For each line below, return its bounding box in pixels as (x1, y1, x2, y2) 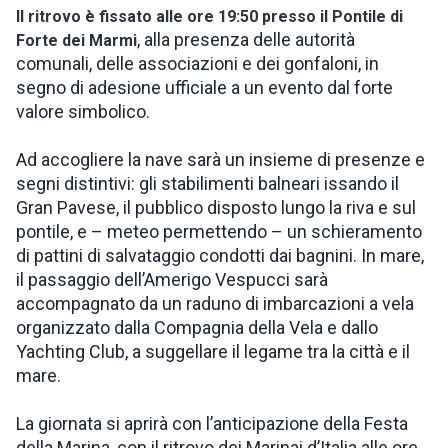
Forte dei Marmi (16, 31, 137, 50)
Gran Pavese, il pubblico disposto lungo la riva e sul (16, 197, 416, 218)
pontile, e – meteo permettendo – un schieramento (16, 221, 422, 242)
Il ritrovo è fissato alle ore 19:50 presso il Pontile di (16, 7, 403, 26)
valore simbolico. (16, 101, 150, 122)
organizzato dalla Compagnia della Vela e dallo (16, 317, 378, 338)
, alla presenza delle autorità (137, 29, 355, 50)
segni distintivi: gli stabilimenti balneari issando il (16, 173, 399, 194)
